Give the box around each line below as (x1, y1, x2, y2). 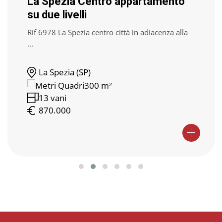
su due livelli (27, 8, 87, 21)
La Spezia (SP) (39, 66, 91, 78)
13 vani (39, 92, 67, 104)
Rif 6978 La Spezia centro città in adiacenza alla (27, 27, 188, 37)
